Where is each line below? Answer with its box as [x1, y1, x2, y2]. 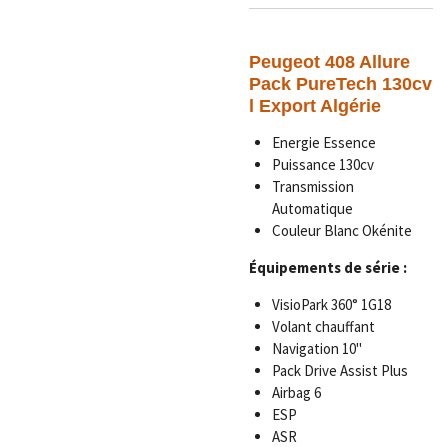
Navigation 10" [271, 338, 362, 358]
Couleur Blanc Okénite [271, 220, 412, 240]
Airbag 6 [271, 382, 321, 402]
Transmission [271, 176, 354, 196]
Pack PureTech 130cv [249, 72, 432, 94]
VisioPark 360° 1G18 [271, 294, 391, 314]
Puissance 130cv [271, 154, 374, 174]
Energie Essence [271, 132, 379, 152]
